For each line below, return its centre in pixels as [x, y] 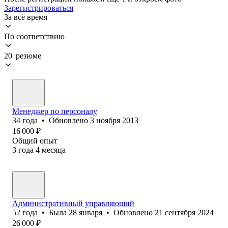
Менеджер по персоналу [55, 111]
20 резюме [23, 55]
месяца [54, 150]
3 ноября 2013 [114, 120]
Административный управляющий [73, 203]
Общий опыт [35, 140]
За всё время [26, 17]
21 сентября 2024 [184, 212]
